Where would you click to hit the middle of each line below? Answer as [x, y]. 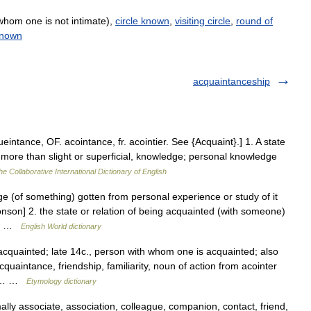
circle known [142, 21]
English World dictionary [61, 226]
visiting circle [203, 21]
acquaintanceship [232, 81]
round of [254, 21]
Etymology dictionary [61, 281]
